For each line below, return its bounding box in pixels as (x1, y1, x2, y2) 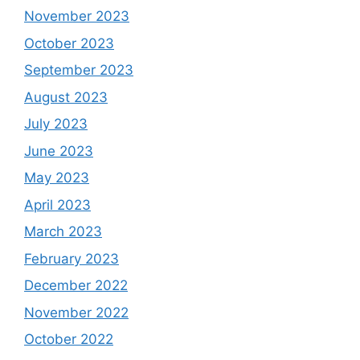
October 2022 (24, 331, 113, 347)
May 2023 (24, 170, 89, 186)
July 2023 (24, 116, 88, 132)
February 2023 (24, 250, 119, 267)
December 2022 (24, 277, 128, 293)
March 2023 (24, 223, 102, 239)
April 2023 (24, 196, 91, 213)
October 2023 (24, 35, 114, 51)
